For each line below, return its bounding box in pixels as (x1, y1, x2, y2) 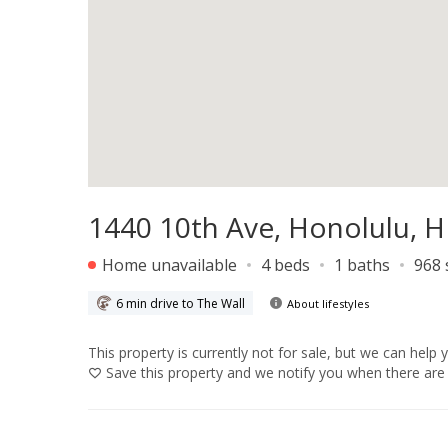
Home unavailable (98, 254, 237, 276)
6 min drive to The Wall (116, 294, 245, 312)
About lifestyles (287, 295, 369, 311)
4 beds (261, 254, 310, 276)
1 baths (334, 254, 390, 276)
